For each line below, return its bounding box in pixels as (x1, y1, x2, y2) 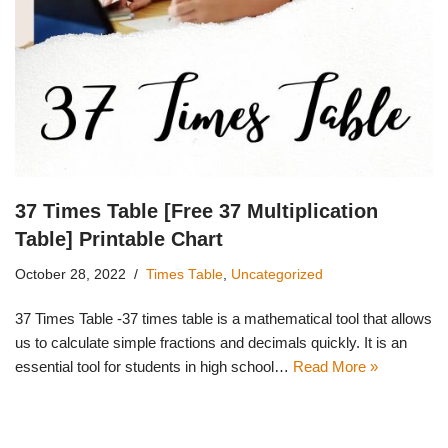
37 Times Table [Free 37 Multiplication (15, 199, 378, 222)
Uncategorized (231, 266, 323, 282)
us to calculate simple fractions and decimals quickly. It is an (15, 333, 407, 351)
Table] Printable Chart (15, 227, 223, 250)
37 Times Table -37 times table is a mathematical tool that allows (15, 309, 432, 327)
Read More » (293, 357, 378, 375)
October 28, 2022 (15, 266, 126, 282)
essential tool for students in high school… (15, 357, 293, 375)
